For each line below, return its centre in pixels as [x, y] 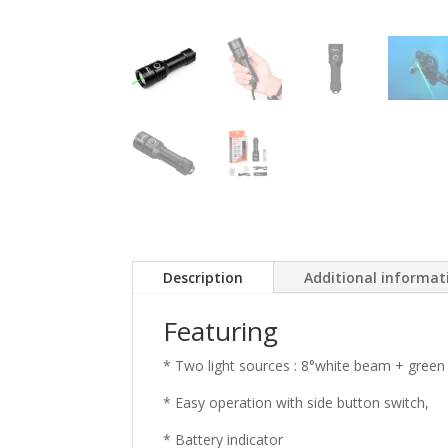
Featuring [220, 330]
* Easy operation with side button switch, [296, 402]
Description [203, 277]
